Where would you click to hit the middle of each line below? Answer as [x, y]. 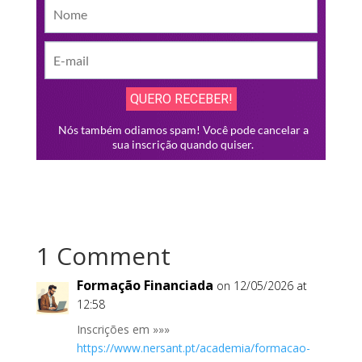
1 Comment [103, 255]
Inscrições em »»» [123, 329]
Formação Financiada [145, 285]
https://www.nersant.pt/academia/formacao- [193, 347]
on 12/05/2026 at [261, 285]
